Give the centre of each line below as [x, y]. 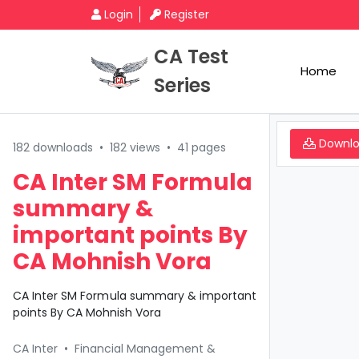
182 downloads [53, 147]
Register [187, 14]
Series [182, 85]
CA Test [191, 56]
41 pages [202, 147]
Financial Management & [145, 349]
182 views [135, 147]
